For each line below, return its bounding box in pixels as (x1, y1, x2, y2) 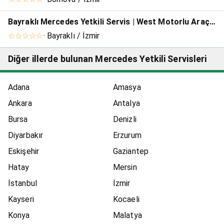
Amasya (113, 82, 141, 92)
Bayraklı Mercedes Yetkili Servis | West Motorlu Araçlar (209, 17, 215, 27)
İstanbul (8, 178, 37, 188)
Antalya (113, 98, 140, 108)
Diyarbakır (8, 130, 43, 140)
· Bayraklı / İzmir (43, 31, 100, 41)
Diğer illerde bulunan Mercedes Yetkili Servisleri (8, 53, 207, 64)
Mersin (113, 162, 137, 172)
